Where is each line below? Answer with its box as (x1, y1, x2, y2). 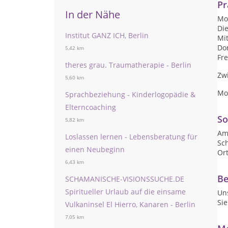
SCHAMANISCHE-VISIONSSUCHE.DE (65, 174, 184, 184)
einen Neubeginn (65, 145, 125, 154)
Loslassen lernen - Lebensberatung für (65, 132, 197, 141)
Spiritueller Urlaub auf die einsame (65, 187, 186, 196)
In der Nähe (65, 8, 120, 21)
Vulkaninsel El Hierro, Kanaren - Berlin (65, 199, 195, 209)
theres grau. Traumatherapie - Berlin (65, 60, 191, 70)
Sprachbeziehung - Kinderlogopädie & (65, 90, 195, 99)
